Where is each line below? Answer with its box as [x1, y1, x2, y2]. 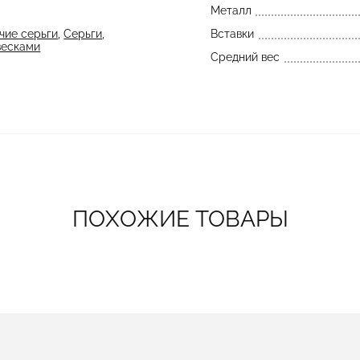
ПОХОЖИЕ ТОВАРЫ [72, 206, 288, 233]
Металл [210, 4, 252, 17]
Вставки [210, 27, 254, 40]
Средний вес [210, 51, 280, 63]
